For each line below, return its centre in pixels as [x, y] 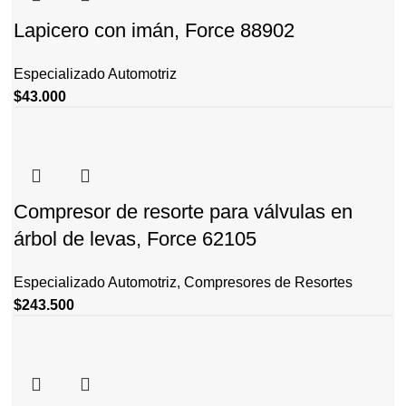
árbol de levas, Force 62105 [135, 239]
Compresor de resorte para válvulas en [183, 212]
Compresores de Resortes [268, 283]
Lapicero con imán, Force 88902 [154, 31]
